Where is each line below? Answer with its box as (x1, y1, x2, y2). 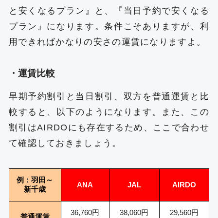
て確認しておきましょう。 (8, 138, 122, 148)
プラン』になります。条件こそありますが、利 (8, 21, 210, 32)
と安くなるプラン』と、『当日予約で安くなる (8, 6, 210, 16)
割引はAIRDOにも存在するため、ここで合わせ (8, 122, 210, 132)
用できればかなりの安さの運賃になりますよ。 (8, 37, 206, 47)
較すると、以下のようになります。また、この (8, 107, 210, 117)
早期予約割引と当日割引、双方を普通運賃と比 (8, 91, 210, 101)
